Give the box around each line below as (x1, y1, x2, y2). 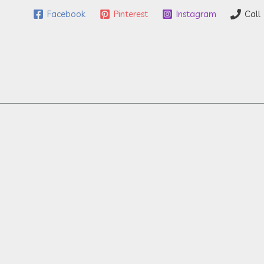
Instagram (176, 8, 216, 20)
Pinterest (113, 8, 148, 20)
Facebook (47, 8, 85, 20)
